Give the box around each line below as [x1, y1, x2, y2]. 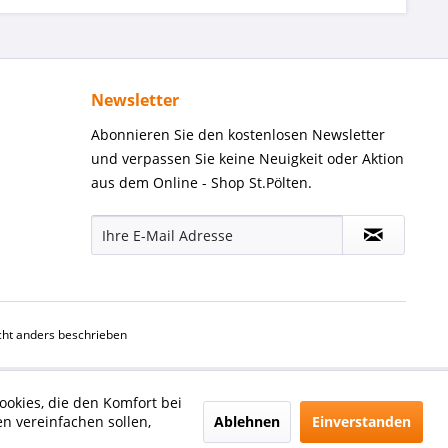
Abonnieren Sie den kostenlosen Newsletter [91, 125, 385, 144]
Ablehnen [214, 411, 280, 431]
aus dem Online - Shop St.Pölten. [91, 173, 312, 192]
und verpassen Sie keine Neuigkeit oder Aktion [91, 149, 404, 168]
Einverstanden [312, 411, 411, 431]
